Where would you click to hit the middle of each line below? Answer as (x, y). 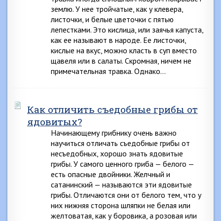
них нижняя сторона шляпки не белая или (121, 205)
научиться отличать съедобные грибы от (120, 143)
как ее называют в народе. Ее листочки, (118, 40)
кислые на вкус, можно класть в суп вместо (124, 50)
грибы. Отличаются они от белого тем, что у (126, 195)
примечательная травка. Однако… (108, 71)
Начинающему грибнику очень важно (114, 133)
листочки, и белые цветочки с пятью (112, 19)
